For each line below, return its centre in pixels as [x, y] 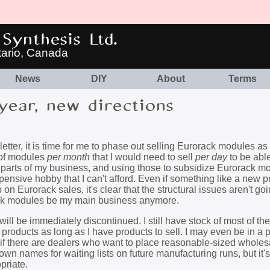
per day [211, 157]
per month [68, 157]
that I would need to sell [143, 157]
